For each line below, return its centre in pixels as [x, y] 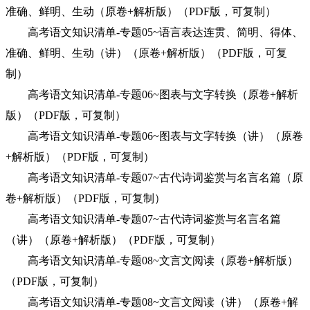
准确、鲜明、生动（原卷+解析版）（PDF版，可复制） [141, 11]
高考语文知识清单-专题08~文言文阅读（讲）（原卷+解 [152, 302]
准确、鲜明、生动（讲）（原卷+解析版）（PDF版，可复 [146, 53]
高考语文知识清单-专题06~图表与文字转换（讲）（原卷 [154, 136]
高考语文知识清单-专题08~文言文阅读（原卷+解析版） [152, 261]
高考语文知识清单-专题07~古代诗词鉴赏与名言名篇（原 [154, 177]
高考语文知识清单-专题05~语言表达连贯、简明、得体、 [154, 32]
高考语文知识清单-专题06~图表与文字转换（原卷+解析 [152, 94]
